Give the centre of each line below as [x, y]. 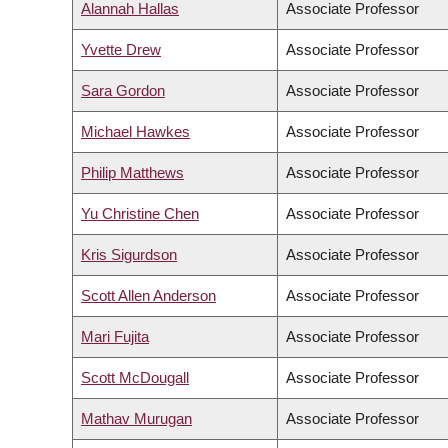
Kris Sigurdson [129, 255]
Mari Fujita [115, 337]
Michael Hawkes [135, 132]
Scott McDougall [135, 378]
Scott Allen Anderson [148, 296]
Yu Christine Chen [140, 214]
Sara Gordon [123, 91]
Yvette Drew [121, 50]
